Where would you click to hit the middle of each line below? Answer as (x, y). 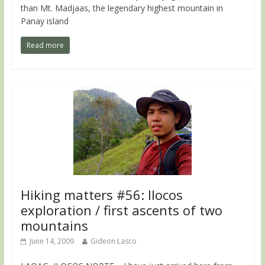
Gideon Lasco (113, 241)
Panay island (44, 21)
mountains (54, 226)
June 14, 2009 (51, 241)
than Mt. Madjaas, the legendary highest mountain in (122, 8)
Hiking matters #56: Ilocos (101, 195)
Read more (45, 46)
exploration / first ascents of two (121, 210)
